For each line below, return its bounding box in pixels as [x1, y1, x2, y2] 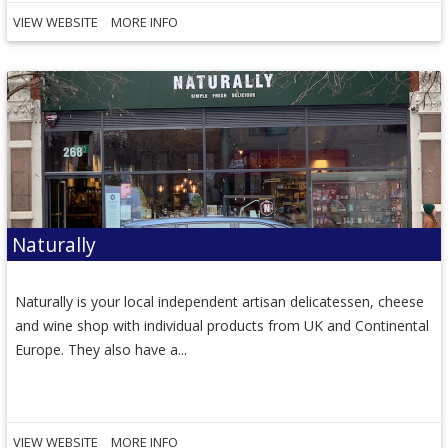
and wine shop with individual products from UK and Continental [15, 315, 430, 335]
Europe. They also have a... [15, 339, 188, 359]
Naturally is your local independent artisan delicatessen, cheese [15, 291, 425, 311]
